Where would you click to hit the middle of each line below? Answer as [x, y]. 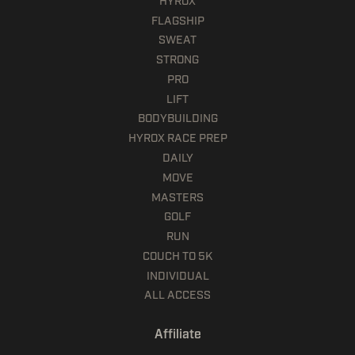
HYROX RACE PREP [177, 138]
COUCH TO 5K [177, 256]
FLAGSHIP [177, 20]
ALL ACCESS [177, 295]
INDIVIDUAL [177, 275]
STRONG [177, 60]
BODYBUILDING [177, 118]
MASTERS [177, 197]
